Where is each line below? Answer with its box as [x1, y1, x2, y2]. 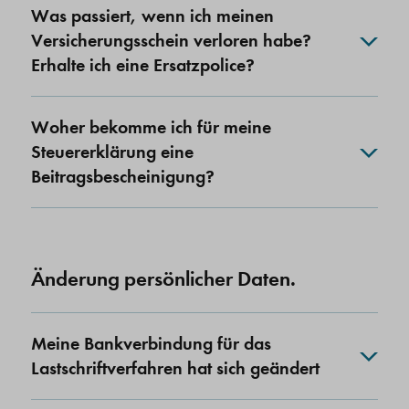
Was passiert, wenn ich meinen [31, 5, 274, 27]
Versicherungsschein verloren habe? [31, 29, 311, 52]
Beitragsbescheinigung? [31, 165, 215, 188]
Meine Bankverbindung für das [31, 332, 271, 355]
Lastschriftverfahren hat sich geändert [31, 357, 320, 380]
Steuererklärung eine [31, 141, 194, 163]
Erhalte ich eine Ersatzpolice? [31, 54, 255, 77]
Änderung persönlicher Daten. [31, 266, 296, 292]
